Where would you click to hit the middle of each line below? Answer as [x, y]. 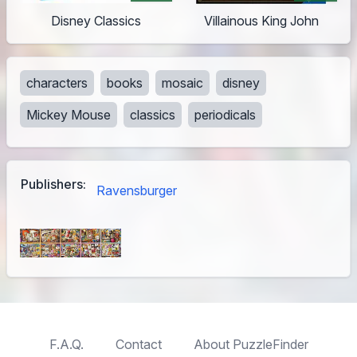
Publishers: [53, 184]
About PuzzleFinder [251, 344]
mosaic [182, 83]
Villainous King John [261, 21]
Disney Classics [96, 21]
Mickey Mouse [69, 115]
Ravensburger [137, 191]
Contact [138, 344]
